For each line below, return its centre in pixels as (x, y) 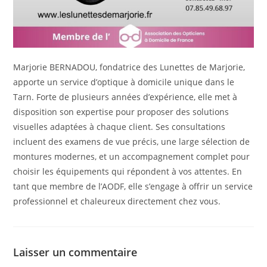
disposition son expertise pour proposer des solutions (121, 112)
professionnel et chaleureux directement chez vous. (117, 201)
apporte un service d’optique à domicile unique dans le (124, 82)
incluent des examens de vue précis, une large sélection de (132, 142)
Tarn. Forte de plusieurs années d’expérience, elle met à (125, 97)
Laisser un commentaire (75, 252)
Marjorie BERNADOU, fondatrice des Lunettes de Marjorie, (129, 67)
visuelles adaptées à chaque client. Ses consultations (119, 127)
